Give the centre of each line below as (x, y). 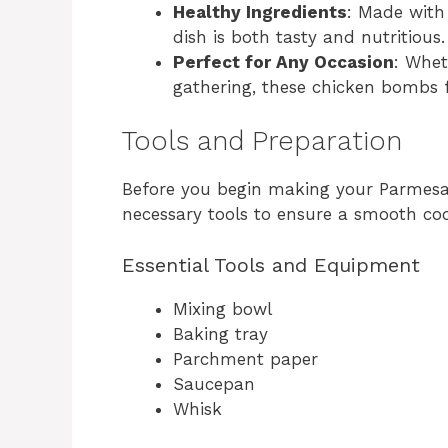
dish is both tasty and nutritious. (309, 36)
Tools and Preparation (262, 141)
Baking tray (220, 333)
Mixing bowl (222, 308)
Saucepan (214, 383)
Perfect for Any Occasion (283, 61)
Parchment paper (245, 358)
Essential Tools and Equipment (271, 264)
